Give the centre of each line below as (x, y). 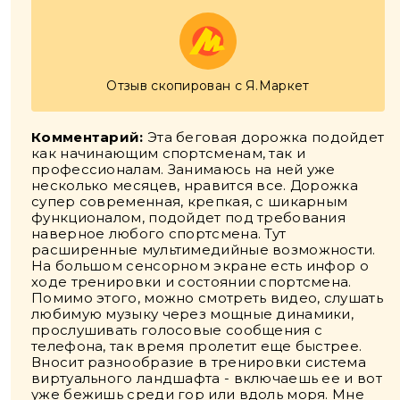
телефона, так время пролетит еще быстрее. (197, 346)
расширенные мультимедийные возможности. (204, 249)
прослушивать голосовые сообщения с (177, 329)
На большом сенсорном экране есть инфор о (200, 265)
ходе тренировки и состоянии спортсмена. (192, 281)
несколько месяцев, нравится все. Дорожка (195, 185)
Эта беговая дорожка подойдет (264, 137)
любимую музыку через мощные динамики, (193, 313)
